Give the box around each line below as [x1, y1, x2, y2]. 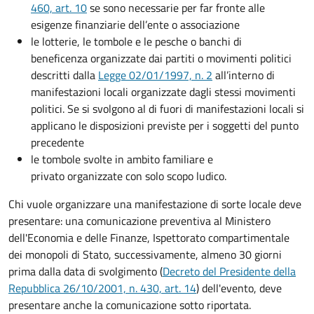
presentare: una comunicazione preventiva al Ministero [8, 212, 271, 230]
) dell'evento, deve [196, 280, 282, 297]
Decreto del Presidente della [163, 263, 296, 280]
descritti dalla [31, 67, 98, 84]
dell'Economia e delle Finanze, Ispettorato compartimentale [8, 229, 289, 247]
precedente [31, 134, 84, 151]
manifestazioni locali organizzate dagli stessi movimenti [31, 83, 296, 101]
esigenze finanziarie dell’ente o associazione [31, 16, 240, 34]
